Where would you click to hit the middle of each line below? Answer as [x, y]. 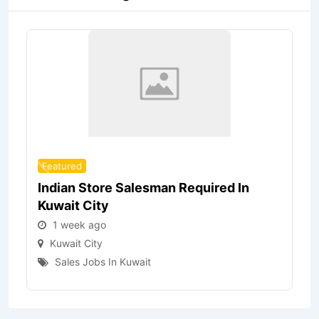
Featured [62, 166]
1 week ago [79, 225]
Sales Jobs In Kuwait [103, 262]
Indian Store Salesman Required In [143, 188]
